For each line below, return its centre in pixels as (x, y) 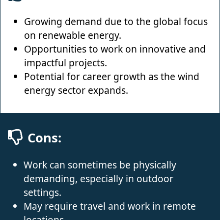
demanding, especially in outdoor (98, 178)
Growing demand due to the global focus (116, 21)
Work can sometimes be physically (100, 165)
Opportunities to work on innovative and (115, 49)
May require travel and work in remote (110, 206)
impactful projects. (66, 62)
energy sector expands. (76, 90)
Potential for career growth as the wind (112, 76)
